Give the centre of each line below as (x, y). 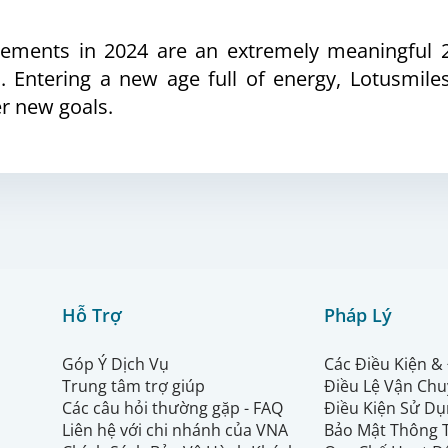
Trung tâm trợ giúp (133, 386)
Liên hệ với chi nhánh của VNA (175, 430)
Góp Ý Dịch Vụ (115, 364)
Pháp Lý (358, 315)
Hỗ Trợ (92, 315)
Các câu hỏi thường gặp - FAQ (174, 408)
